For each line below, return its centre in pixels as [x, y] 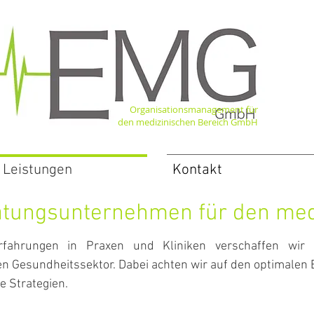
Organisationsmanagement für [194, 109]
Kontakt [197, 170]
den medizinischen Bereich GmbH [188, 122]
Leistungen [37, 170]
